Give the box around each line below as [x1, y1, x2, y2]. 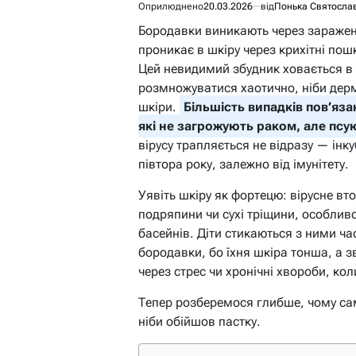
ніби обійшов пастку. [138, 313, 261, 329]
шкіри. [138, 99, 180, 114]
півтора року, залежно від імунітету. [138, 156, 349, 172]
